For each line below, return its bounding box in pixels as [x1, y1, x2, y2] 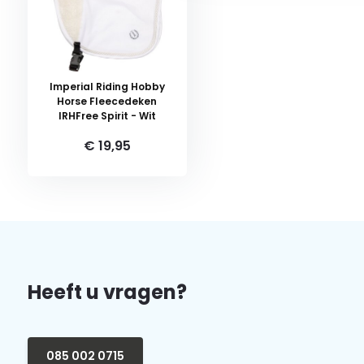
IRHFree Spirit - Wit [58, 109, 156, 123]
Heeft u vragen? [27, 279, 187, 305]
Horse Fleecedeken [57, 94, 158, 108]
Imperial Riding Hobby [49, 80, 165, 93]
